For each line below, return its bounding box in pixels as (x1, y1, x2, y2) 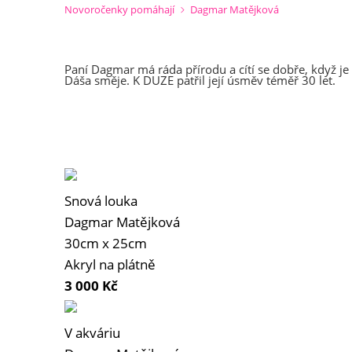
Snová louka (64, 192, 137, 211)
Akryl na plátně (64, 255, 156, 274)
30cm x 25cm (64, 234, 147, 253)
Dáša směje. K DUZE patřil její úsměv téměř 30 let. (64, 73, 335, 89)
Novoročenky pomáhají (64, 2, 174, 17)
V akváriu (64, 324, 120, 343)
